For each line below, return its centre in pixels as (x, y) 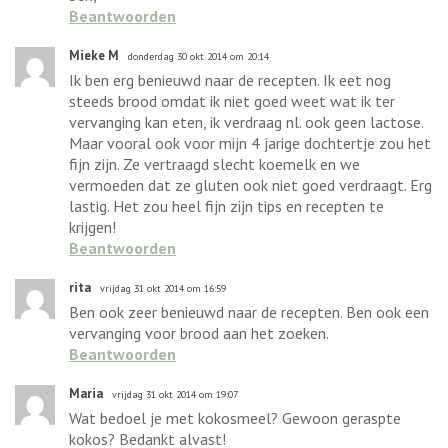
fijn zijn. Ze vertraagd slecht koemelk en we (214, 163)
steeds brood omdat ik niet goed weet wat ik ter (232, 100)
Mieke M (94, 55)
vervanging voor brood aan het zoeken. (199, 332)
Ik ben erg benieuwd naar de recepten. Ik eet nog (230, 79)
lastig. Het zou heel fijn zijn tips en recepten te (226, 205)
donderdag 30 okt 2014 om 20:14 (198, 56)
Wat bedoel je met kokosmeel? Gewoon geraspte (235, 417)
